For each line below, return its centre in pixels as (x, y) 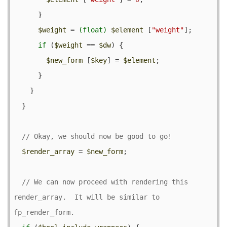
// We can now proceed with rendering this (105, 182)
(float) (93, 30)
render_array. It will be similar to (87, 197)
